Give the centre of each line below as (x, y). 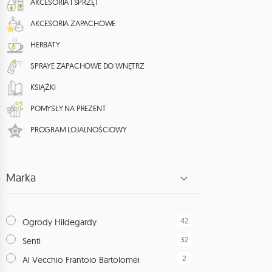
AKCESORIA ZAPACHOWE (73, 23)
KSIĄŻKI (43, 87)
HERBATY (45, 45)
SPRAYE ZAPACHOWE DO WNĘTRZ (87, 66)
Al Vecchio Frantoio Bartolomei (81, 260)
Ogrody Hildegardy (59, 223)
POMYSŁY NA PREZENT (68, 108)
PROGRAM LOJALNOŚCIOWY (79, 130)
